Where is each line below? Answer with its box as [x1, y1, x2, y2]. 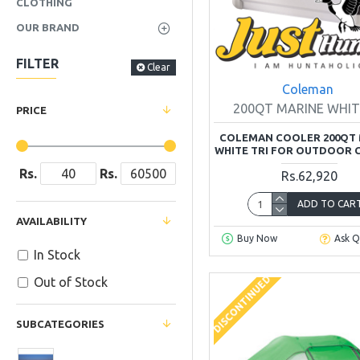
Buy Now [236, 233, 277, 244]
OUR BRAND [16, 22, 80, 33]
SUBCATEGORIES [16, 318, 104, 329]
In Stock [34, 247, 80, 262]
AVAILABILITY [16, 215, 87, 227]
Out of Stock [34, 275, 108, 289]
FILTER [16, 56, 59, 71]
